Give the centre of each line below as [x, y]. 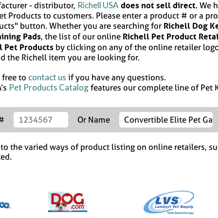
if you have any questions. [116, 77]
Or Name [94, 120]
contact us [47, 77]
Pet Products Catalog [49, 87]
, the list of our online [82, 36]
